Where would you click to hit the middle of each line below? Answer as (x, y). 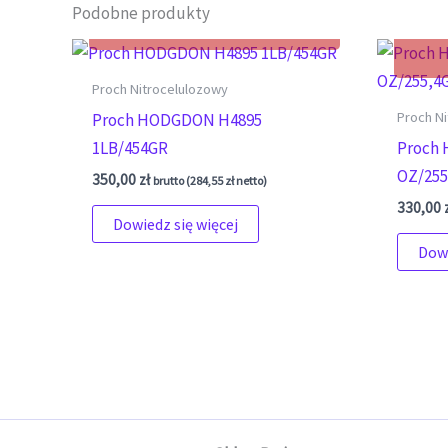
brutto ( (172, 181)
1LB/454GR (130, 147)
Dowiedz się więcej (176, 223)
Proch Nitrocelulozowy (160, 89)
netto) (251, 181)
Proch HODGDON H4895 (177, 119)
